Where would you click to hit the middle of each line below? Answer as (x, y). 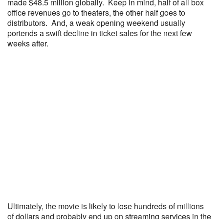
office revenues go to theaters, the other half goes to (96, 12)
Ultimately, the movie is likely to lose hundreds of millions (106, 206)
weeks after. (30, 43)
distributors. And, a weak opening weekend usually (96, 23)
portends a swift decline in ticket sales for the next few (100, 33)
